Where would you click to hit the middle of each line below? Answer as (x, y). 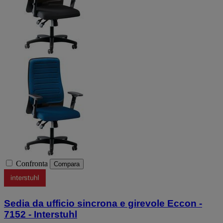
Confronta (32, 164)
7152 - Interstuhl (41, 214)
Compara (67, 164)
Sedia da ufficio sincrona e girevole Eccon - (103, 203)
